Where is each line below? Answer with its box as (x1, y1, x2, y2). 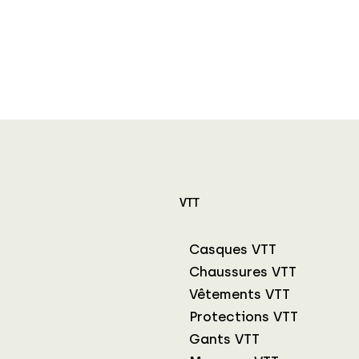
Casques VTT (189, 240, 276, 257)
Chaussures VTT (189, 263, 296, 280)
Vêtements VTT (189, 285, 290, 302)
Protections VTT (189, 308, 298, 325)
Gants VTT (189, 330, 260, 347)
